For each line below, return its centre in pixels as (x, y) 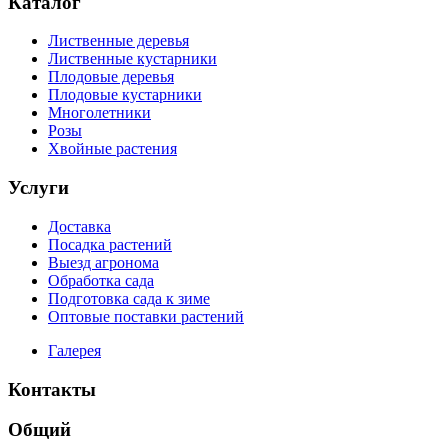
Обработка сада (101, 280)
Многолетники (99, 113)
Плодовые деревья (111, 77)
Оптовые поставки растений (146, 316)
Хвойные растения (112, 149)
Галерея (74, 350)
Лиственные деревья (118, 41)
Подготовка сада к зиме (129, 298)
